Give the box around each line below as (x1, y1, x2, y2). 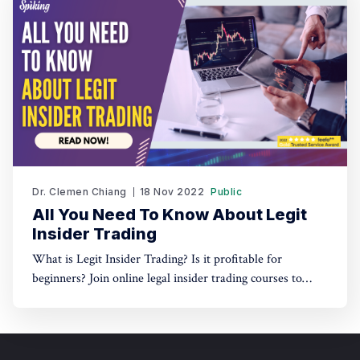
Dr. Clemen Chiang (32, 186, 127, 198)
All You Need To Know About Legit (32, 205, 307, 224)
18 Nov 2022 (139, 186, 204, 198)
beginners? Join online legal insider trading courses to (32, 270, 302, 287)
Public (211, 186, 242, 198)
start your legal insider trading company (32, 289, 235, 306)
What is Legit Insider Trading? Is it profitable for (32, 251, 282, 268)
